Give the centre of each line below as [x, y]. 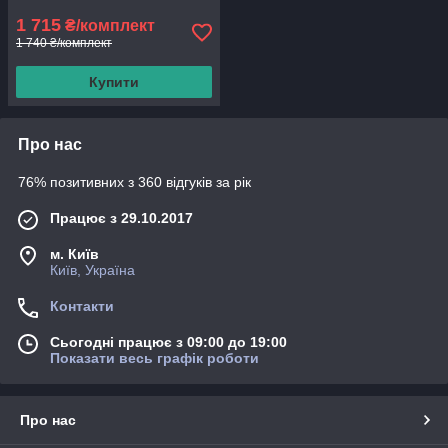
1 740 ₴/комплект [64, 43]
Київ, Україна [92, 270]
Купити [114, 82]
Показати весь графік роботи [154, 358]
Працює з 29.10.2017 [121, 218]
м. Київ [74, 254]
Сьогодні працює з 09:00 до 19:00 [168, 342]
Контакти [82, 306]
